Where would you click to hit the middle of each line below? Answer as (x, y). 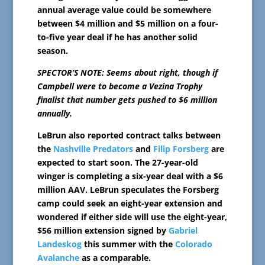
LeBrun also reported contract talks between (129, 135)
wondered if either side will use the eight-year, (132, 217)
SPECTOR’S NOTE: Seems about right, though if (127, 73)
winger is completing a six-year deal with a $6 (130, 176)
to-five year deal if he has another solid (117, 37)
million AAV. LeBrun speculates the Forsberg (128, 190)
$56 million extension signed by (103, 231)
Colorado (193, 244)
